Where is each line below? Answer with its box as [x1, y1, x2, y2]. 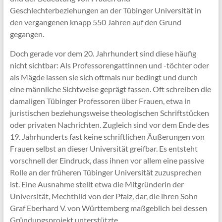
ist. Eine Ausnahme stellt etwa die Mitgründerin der [9, 179, 184, 189]
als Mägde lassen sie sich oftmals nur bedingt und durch [9, 72, 198, 82]
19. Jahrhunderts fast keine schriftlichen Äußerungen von [9, 132, 205, 142]
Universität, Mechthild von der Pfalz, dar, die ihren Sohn [9, 191, 198, 201]
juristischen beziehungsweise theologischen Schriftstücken [9, 108, 209, 118]
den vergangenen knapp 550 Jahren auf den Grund [9, 17, 181, 27]
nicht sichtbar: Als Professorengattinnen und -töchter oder [9, 60, 209, 70]
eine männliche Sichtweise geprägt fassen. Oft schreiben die [9, 84, 211, 94]
